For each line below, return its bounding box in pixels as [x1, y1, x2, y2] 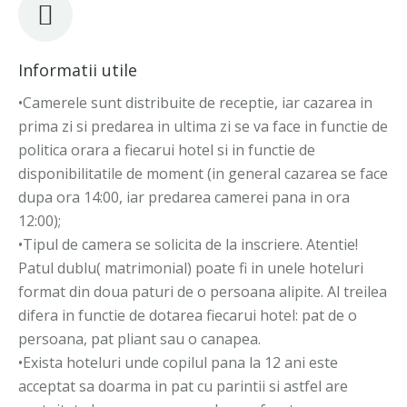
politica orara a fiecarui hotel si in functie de [18, 140, 315, 160]
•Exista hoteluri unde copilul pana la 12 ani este [18, 352, 338, 372]
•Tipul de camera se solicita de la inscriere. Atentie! [18, 234, 358, 254]
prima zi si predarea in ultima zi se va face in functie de [18, 116, 388, 136]
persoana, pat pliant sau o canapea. [18, 329, 261, 349]
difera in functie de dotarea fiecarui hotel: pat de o [18, 305, 357, 325]
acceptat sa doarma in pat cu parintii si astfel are [18, 376, 348, 396]
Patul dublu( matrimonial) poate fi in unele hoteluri [18, 258, 363, 278]
